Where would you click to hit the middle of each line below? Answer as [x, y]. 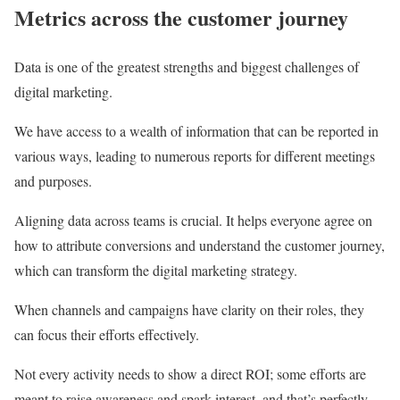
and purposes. [55, 181]
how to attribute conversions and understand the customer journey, [200, 246]
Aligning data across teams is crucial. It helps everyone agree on [193, 221]
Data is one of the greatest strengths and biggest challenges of [187, 67]
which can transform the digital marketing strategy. [156, 271]
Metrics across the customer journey [181, 18]
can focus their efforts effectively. [107, 335]
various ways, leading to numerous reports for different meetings [195, 156]
